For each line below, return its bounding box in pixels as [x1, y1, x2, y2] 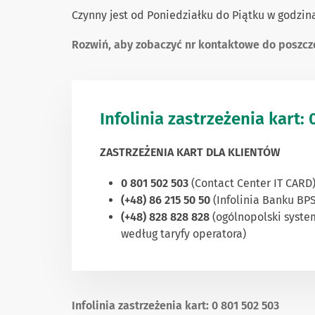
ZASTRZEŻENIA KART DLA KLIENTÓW [100, 146, 280, 160]
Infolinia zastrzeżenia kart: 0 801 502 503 [72, 299, 279, 313]
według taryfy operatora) [121, 227, 246, 241]
